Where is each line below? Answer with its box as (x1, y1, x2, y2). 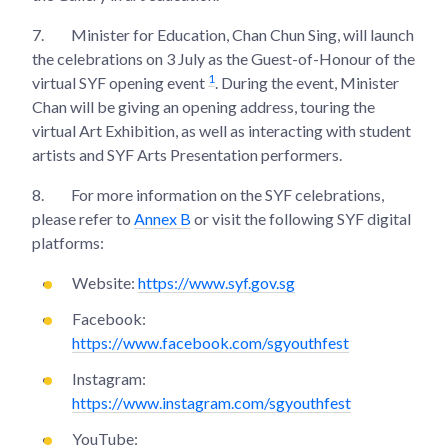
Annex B (134, 208, 191, 228)
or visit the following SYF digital (191, 208, 411, 228)
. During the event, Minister (215, 72, 399, 92)
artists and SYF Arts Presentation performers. (32, 144, 342, 164)
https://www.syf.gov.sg (138, 272, 295, 292)
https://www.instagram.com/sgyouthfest (72, 392, 351, 412)
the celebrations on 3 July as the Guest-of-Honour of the (32, 48, 415, 68)
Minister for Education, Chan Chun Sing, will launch (68, 24, 414, 44)
